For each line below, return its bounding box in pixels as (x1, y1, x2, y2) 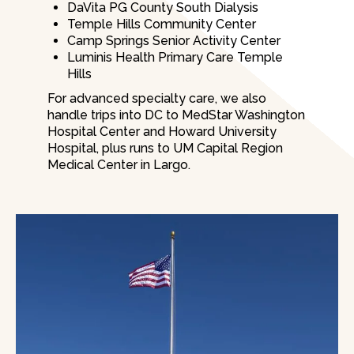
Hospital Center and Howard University (47, 124, 277, 140)
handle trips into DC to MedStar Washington (47, 107, 305, 123)
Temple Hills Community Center (67, 17, 256, 32)
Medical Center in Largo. (47, 157, 190, 173)
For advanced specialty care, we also (47, 91, 266, 107)
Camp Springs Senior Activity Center (67, 33, 281, 49)
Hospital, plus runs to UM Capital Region (47, 141, 283, 156)
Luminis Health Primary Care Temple (67, 50, 283, 66)
